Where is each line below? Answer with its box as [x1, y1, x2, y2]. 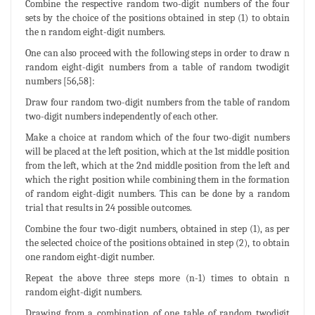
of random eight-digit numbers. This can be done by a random [25, 187, 290, 200]
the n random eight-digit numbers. [25, 25, 165, 38]
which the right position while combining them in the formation [25, 173, 290, 186]
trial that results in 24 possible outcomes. [25, 201, 192, 214]
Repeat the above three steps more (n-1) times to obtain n [25, 271, 290, 284]
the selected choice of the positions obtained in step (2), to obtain [25, 236, 290, 249]
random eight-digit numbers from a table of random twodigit [25, 60, 290, 73]
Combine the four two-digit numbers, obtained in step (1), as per [25, 222, 290, 235]
